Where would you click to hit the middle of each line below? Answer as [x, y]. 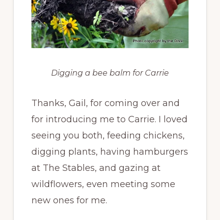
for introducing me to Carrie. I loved [109, 119]
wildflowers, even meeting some [103, 184]
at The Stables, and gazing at [96, 168]
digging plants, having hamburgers [110, 151]
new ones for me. [69, 200]
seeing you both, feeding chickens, [108, 135]
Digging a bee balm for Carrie [110, 73]
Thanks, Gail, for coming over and [105, 103]
